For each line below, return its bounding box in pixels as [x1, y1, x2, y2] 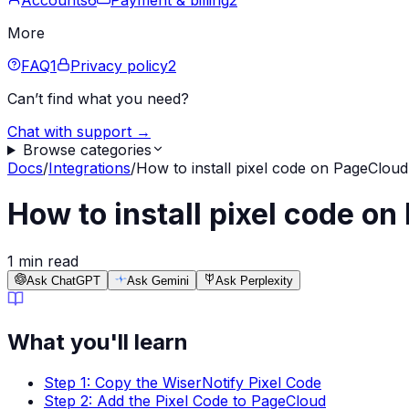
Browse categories [22, 141, 152, 159]
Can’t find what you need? [7, 89, 189, 108]
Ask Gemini [127, 273, 189, 288]
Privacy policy [70, 57, 168, 75]
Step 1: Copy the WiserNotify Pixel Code [44, 372, 321, 392]
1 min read [7, 251, 79, 270]
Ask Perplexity [215, 273, 293, 288]
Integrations [48, 159, 131, 177]
